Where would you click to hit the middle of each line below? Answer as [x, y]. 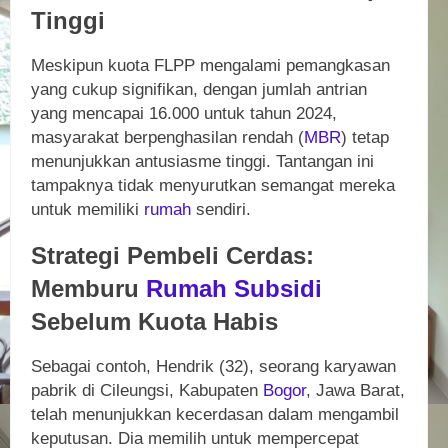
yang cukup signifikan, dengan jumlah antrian [199, 90]
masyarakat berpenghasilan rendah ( [167, 138]
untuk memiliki [87, 210]
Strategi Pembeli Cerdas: [172, 256]
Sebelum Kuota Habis [154, 322]
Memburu [88, 289]
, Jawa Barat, [355, 391]
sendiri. [221, 210]
